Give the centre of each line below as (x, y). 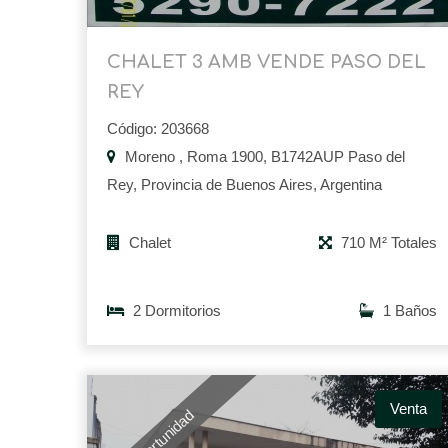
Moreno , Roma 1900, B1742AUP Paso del (263, 157)
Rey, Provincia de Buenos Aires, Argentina (244, 185)
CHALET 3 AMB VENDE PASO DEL (266, 62)
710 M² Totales (387, 243)
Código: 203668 (158, 129)
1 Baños (408, 311)
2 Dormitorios (175, 311)
